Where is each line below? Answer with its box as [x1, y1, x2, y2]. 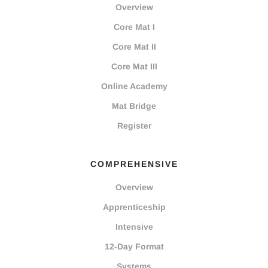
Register [117, 121, 151, 131]
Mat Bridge [112, 101, 156, 111]
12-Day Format [104, 242, 164, 252]
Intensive [115, 222, 153, 232]
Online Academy [100, 81, 167, 92]
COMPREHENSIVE [90, 159, 178, 169]
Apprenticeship [102, 202, 166, 212]
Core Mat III [111, 62, 157, 72]
